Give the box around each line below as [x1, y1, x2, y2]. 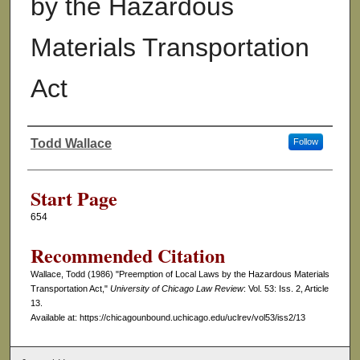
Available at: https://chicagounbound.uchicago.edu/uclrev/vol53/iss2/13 [30, 313, 305, 323]
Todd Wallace [30, 137, 112, 151]
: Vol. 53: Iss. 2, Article [243, 284, 329, 294]
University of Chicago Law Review [109, 284, 243, 294]
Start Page [30, 184, 117, 213]
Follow [292, 137, 318, 147]
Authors [27, 145, 88, 171]
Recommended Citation [30, 241, 225, 270]
